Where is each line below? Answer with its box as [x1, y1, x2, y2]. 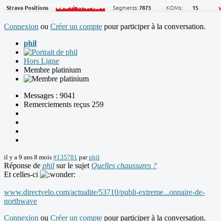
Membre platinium [24, 66, 81, 74]
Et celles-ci [4, 170, 40, 179]
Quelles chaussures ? [91, 161, 157, 170]
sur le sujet [54, 161, 91, 170]
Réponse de [4, 161, 42, 170]
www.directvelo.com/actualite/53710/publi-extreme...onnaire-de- [4, 188, 205, 197]
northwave [4, 197, 37, 206]
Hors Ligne [24, 57, 59, 66]
